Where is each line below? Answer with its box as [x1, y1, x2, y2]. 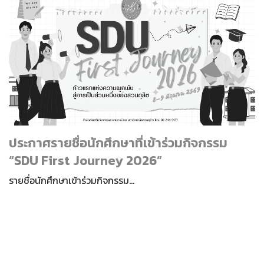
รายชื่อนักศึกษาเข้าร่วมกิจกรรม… [9, 173, 134, 187]
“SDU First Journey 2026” [9, 150, 162, 170]
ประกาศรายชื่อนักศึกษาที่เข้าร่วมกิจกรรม [9, 133, 227, 153]
